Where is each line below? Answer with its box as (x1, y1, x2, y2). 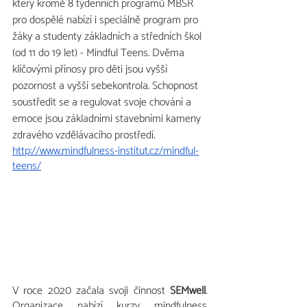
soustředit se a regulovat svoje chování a (12, 93, 194, 112)
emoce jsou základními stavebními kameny (12, 110, 204, 129)
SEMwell (164, 281, 206, 300)
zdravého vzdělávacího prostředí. (12, 126, 155, 145)
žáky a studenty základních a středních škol (12, 27, 204, 47)
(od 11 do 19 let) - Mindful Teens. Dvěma (12, 44, 187, 63)
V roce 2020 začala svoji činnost (12, 281, 165, 300)
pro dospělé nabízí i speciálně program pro (12, 11, 201, 30)
